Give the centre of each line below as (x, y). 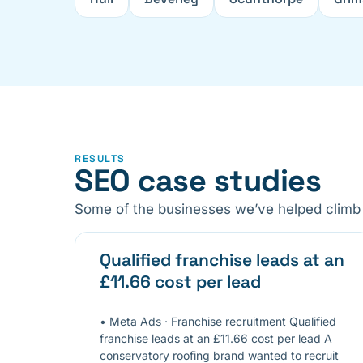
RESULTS (100, 159)
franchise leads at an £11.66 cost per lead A (216, 338)
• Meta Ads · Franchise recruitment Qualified (218, 321)
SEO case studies (198, 181)
